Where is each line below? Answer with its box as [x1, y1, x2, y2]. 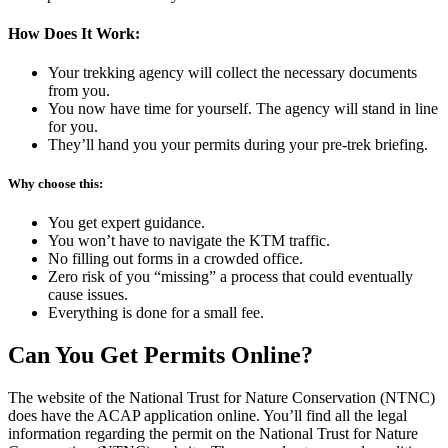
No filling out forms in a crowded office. [48, 250, 303, 268]
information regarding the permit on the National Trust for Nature [8, 425, 418, 443]
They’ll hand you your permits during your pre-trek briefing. [48, 136, 428, 154]
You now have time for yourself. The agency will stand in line [48, 100, 438, 118]
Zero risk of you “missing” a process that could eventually [48, 268, 413, 286]
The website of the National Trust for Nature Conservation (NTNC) [8, 389, 435, 407]
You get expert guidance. [48, 214, 205, 232]
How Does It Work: [8, 24, 140, 42]
